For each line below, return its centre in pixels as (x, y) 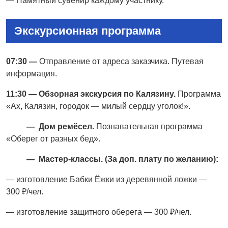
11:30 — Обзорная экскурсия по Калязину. (92, 94)
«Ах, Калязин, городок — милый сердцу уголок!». (98, 106)
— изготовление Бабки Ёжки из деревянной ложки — (107, 179)
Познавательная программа (149, 126)
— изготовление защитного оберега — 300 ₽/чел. (99, 212)
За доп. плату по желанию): (163, 159)
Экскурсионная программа (88, 31)
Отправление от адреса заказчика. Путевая (120, 61)
